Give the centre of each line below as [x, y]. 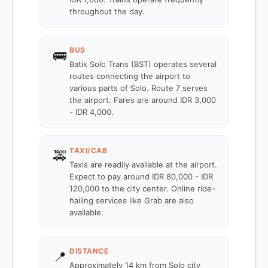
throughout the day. [107, 11]
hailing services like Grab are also [132, 200]
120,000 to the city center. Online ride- [142, 188]
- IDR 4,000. [92, 112]
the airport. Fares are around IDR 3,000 [143, 100]
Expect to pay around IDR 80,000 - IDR [141, 176]
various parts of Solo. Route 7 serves [138, 88]
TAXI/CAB [88, 150]
